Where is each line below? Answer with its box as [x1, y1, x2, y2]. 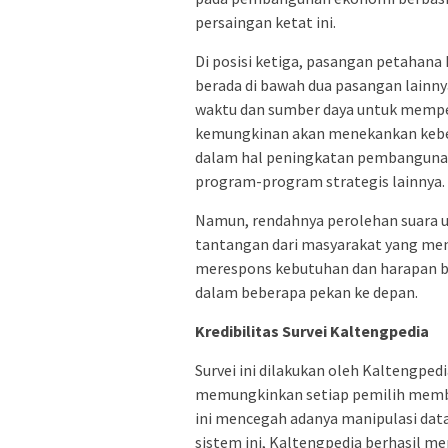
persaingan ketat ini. [195, 11, 336, 32]
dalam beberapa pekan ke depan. [195, 281, 418, 302]
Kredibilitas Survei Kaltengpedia [195, 320, 429, 341]
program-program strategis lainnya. [195, 170, 445, 191]
